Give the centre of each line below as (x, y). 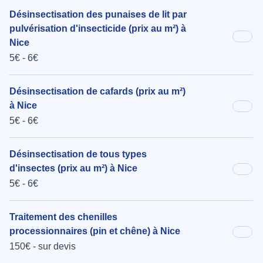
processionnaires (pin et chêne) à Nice (95, 231)
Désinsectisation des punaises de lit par (98, 15)
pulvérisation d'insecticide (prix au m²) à (98, 29)
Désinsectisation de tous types (78, 154)
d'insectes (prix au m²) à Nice (73, 168)
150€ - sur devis (43, 247)
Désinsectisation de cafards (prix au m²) (97, 92)
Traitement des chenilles (63, 217)
